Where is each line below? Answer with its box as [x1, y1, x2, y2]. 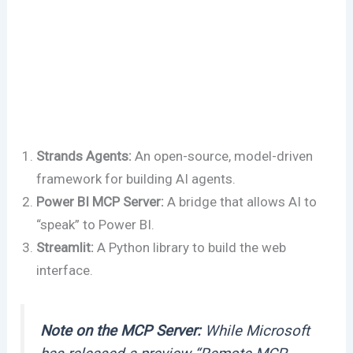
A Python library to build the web [94, 239, 287, 255]
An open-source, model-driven [132, 147, 314, 164]
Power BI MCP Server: [36, 193, 165, 210]
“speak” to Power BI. [36, 216, 155, 232]
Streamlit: [36, 239, 95, 255]
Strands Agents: [36, 147, 132, 164]
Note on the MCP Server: [40, 321, 202, 340]
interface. [36, 262, 94, 278]
